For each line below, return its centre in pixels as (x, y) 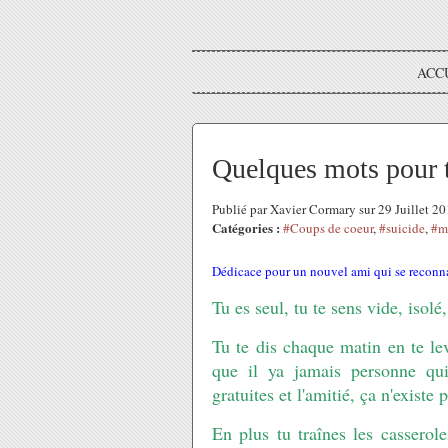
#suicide (402, 228)
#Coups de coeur (328, 228)
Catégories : (246, 227)
